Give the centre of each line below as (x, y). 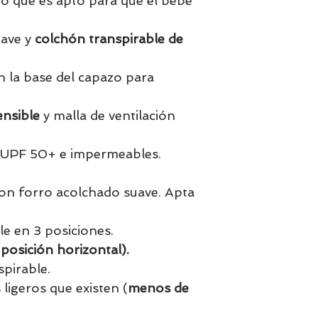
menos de (158, 288)
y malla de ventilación (108, 115)
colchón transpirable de (109, 39)
